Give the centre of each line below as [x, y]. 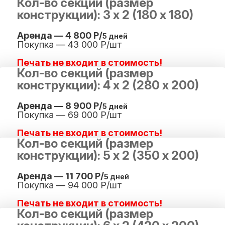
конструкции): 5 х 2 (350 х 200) [108, 155]
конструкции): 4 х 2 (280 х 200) [108, 85]
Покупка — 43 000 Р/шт [70, 44]
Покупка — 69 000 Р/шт [70, 115]
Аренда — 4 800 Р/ [60, 35]
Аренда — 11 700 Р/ [61, 176]
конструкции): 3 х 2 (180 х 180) [105, 15]
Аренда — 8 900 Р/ [60, 106]
